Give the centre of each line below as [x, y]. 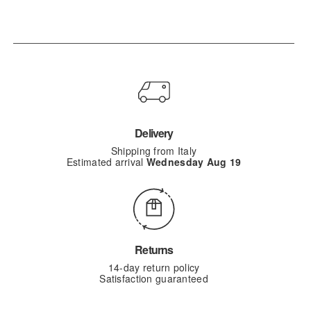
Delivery [154, 133]
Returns [154, 249]
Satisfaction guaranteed [154, 278]
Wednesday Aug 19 [194, 161]
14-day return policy [154, 267]
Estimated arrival [106, 161]
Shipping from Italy [154, 150]
